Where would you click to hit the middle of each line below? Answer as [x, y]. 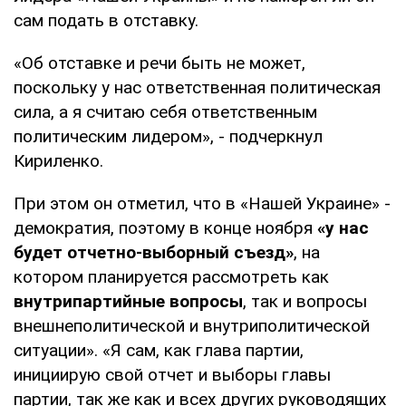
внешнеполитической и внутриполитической [192, 325]
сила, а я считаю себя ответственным [165, 111]
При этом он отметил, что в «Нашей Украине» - [202, 203]
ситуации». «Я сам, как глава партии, [159, 350]
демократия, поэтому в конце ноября [165, 227]
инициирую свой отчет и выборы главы [172, 374]
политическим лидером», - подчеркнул [168, 136]
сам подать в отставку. [106, 20]
